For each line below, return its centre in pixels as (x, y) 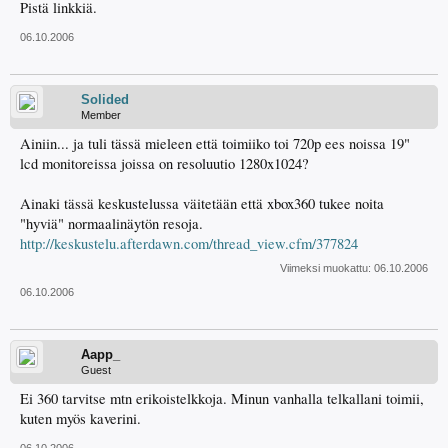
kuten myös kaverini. (80, 418)
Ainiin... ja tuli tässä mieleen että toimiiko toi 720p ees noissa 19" (215, 143)
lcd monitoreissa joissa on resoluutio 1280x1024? (164, 163)
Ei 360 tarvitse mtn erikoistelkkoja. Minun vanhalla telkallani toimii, (222, 398)
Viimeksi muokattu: (327, 267)
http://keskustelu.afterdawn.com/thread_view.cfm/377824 (189, 243)
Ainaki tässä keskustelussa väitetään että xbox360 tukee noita (202, 203)
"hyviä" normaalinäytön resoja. (111, 223)
